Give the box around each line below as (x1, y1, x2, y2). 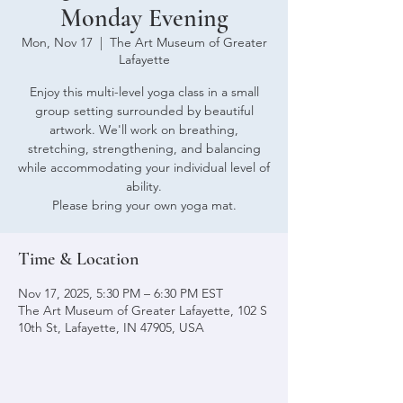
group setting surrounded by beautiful (34, 103, 254, 119)
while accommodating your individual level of (18, 159, 270, 175)
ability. (126, 178, 162, 194)
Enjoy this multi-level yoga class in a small (29, 84, 259, 100)
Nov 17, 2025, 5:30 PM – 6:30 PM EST (18, 285, 223, 301)
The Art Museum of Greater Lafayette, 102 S (18, 302, 267, 318)
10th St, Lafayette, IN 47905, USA (18, 319, 204, 336)
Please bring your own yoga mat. (51, 197, 237, 213)
